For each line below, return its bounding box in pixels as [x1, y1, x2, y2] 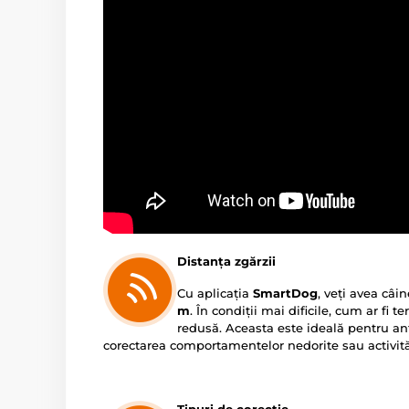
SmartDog [253, 286, 318, 300]
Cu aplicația [177, 286, 253, 300]
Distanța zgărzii [177, 254, 276, 268]
